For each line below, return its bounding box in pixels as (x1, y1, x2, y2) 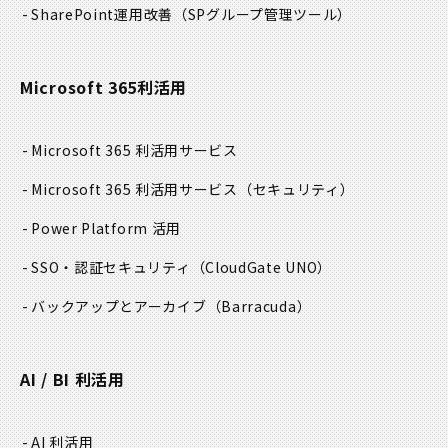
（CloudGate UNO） (190, 257, 333, 278)
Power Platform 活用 (31, 218, 182, 239)
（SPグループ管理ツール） (173, 4, 353, 25)
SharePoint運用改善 (31, 4, 173, 25)
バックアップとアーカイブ (31, 296, 207, 317)
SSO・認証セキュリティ (31, 257, 191, 278)
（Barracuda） (206, 296, 312, 317)
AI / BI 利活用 (20, 367, 125, 392)
